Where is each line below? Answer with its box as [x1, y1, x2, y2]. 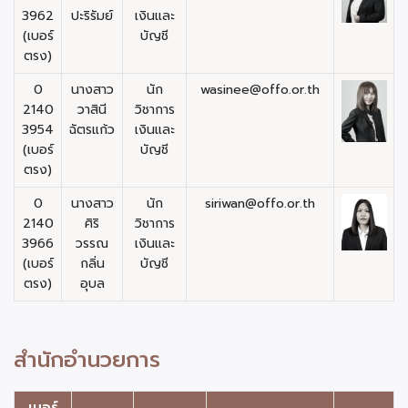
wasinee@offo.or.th [200, 80, 320, 99]
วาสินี [77, 100, 107, 119]
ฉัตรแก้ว [69, 120, 115, 139]
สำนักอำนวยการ [14, 343, 160, 376]
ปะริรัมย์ [71, 6, 113, 25]
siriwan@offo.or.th [205, 194, 315, 213]
